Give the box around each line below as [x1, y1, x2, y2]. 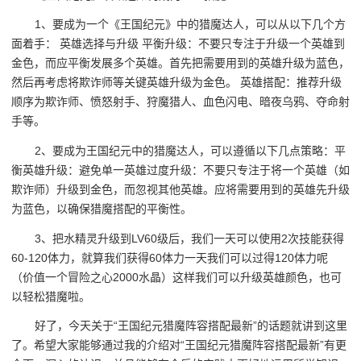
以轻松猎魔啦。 [11, 289, 90, 303]
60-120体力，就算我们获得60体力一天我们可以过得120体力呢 [11, 251, 328, 264]
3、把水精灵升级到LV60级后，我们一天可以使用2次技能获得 [35, 231, 345, 245]
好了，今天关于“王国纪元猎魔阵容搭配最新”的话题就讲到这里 [35, 319, 348, 333]
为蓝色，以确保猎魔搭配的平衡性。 [11, 202, 192, 216]
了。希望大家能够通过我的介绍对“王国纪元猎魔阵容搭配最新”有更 [11, 338, 346, 352]
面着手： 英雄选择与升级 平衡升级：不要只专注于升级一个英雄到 [11, 37, 345, 51]
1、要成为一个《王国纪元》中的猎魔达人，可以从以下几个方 [35, 18, 346, 31]
